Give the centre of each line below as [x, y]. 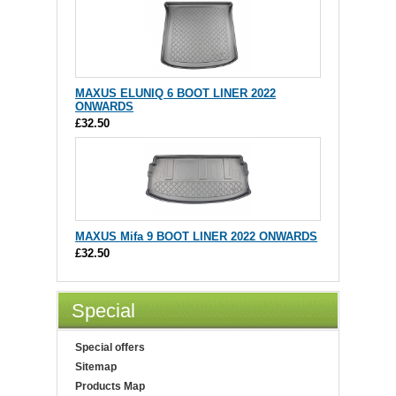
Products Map [110, 386]
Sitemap [96, 366]
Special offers [110, 347]
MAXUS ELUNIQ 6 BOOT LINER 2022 [175, 93]
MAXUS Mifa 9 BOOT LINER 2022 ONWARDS [196, 236]
